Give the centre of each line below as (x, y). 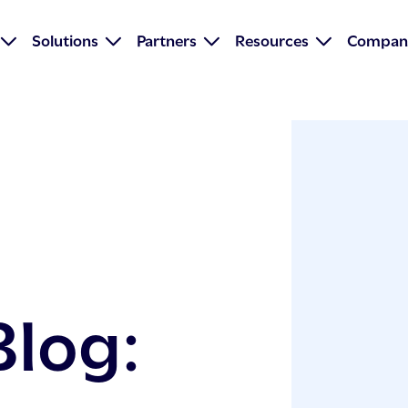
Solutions (66, 40)
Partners (167, 40)
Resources (272, 40)
